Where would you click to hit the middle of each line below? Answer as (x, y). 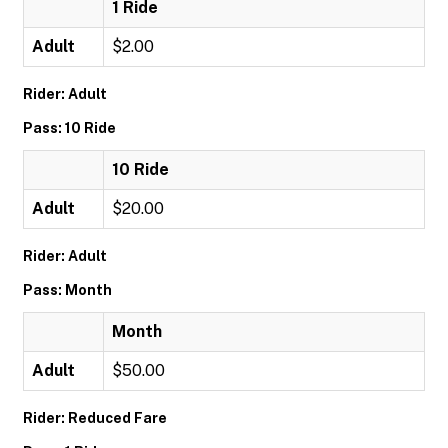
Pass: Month (67, 290)
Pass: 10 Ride (69, 128)
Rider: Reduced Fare (95, 418)
